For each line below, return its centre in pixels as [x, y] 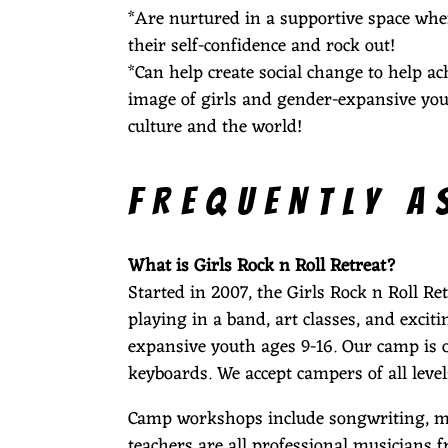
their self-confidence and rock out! [261, 45]
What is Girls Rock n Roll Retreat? [267, 265]
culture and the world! [215, 126]
